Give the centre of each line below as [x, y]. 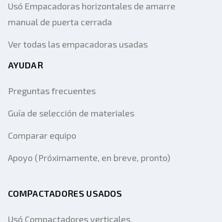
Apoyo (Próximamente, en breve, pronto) [89, 158]
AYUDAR [26, 65]
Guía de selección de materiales [71, 113]
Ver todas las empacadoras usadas [78, 44]
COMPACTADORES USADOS [65, 193]
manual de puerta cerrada [60, 22]
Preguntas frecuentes [52, 91]
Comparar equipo [42, 135]
